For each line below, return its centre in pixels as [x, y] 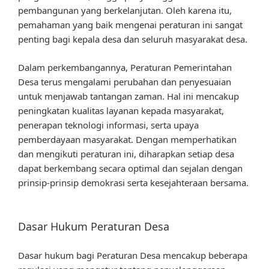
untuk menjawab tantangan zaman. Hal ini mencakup [128, 96]
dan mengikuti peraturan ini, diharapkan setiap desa [126, 153]
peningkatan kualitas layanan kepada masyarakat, [121, 110]
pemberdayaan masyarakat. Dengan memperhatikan [127, 139]
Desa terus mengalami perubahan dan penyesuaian [125, 81]
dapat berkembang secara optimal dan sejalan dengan [130, 168]
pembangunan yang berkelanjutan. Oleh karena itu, [125, 11]
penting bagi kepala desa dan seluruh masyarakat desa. [133, 39]
